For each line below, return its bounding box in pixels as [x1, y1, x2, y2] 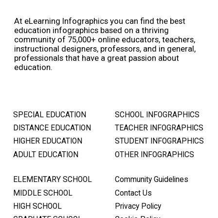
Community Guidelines [115, 175, 188, 184]
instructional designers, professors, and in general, [14, 44, 196, 54]
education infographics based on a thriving [14, 25, 169, 36]
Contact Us [115, 188, 152, 198]
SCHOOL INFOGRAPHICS [115, 110, 200, 119]
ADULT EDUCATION [13, 150, 78, 159]
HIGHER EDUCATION [13, 137, 82, 146]
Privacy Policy [115, 201, 161, 211]
